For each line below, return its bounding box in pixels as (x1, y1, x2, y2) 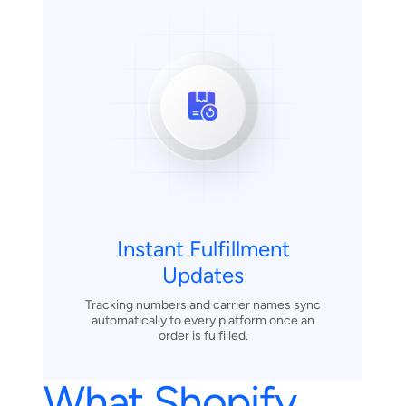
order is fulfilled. (158, 327, 248, 343)
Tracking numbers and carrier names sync (85, 296, 321, 313)
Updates (162, 261, 244, 288)
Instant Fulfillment (116, 235, 290, 262)
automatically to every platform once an (92, 312, 314, 328)
